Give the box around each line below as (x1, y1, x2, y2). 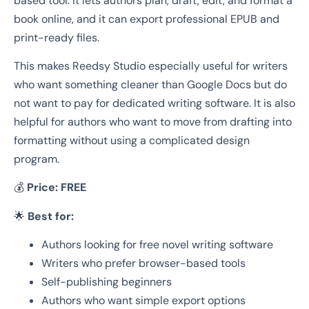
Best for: (28, 208, 74, 223)
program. (14, 152, 59, 167)
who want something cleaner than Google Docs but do (14, 77, 287, 92)
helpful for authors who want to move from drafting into (14, 114, 292, 130)
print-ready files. (14, 30, 99, 45)
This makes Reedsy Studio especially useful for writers (14, 59, 288, 74)
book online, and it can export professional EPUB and (14, 11, 279, 26)
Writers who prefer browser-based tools (41, 256, 246, 271)
